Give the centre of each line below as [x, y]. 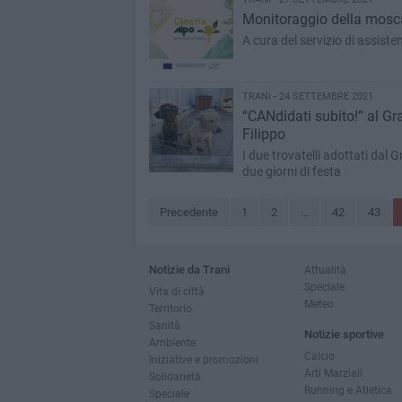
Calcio [319, 356]
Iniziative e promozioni [203, 359]
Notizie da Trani [189, 270]
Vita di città [176, 291]
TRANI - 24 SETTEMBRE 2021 [307, 96]
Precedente [188, 212]
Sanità [164, 325]
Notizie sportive [344, 334]
